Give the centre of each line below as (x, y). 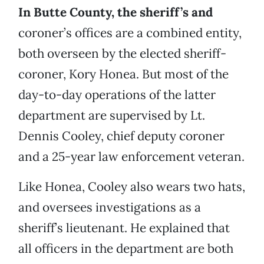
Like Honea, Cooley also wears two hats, (132, 187)
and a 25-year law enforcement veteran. (131, 157)
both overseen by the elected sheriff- (122, 54)
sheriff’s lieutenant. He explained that (124, 228)
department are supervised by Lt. (112, 115)
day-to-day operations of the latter (117, 95)
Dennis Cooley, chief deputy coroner (121, 136)
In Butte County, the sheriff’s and (115, 12)
